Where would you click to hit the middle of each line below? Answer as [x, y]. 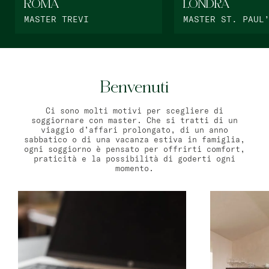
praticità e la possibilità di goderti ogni [134, 159]
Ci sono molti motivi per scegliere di [134, 110]
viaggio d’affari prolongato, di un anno [134, 130]
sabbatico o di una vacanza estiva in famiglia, [134, 139]
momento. [134, 168]
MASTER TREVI [56, 19]
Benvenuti [134, 87]
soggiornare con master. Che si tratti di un [134, 120]
